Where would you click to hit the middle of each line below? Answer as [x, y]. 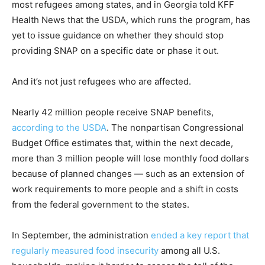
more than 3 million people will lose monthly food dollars [130, 158]
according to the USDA [59, 127]
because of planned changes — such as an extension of [128, 174]
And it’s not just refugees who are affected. [101, 81]
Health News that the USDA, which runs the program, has [131, 20]
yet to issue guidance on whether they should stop [118, 35]
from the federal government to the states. [101, 204]
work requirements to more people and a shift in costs [125, 189]
